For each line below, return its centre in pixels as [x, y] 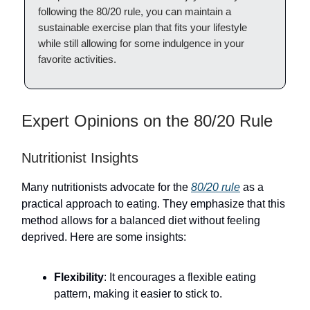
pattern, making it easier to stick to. [138, 294]
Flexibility [79, 277]
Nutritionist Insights [80, 158]
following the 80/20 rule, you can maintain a [135, 11]
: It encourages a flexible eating [180, 277]
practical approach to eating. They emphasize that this [153, 204]
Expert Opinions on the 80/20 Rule [147, 121]
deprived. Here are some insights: [104, 237]
